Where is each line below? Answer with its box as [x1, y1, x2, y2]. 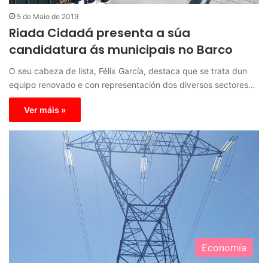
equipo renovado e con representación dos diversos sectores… [9, 80, 255, 90]
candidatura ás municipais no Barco [9, 41, 233, 59]
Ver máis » [24, 105, 66, 115]
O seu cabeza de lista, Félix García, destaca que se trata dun [9, 66, 247, 77]
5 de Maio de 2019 [17, 12, 78, 22]
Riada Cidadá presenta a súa [9, 25, 190, 42]
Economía [202, 242, 246, 254]
